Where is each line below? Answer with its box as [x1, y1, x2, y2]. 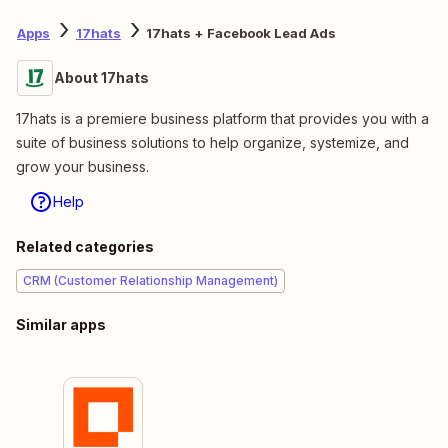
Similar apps [16, 315, 106, 333]
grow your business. [16, 157, 149, 175]
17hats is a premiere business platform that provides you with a [16, 109, 429, 127]
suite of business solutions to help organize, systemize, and [16, 133, 409, 151]
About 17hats [54, 68, 149, 86]
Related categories [16, 237, 154, 255]
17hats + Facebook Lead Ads [146, 25, 336, 42]
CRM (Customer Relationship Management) [23, 272, 278, 288]
